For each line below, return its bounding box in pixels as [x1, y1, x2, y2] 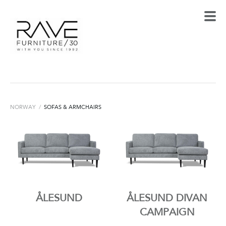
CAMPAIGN [139, 205, 195, 218]
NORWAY [10, 103, 36, 110]
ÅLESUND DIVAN [127, 191, 207, 204]
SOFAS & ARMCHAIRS [44, 103, 101, 110]
